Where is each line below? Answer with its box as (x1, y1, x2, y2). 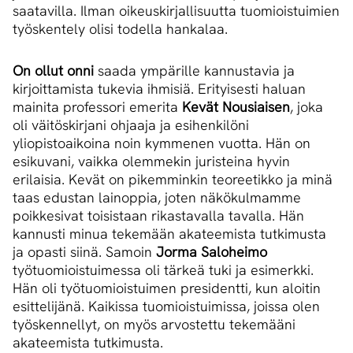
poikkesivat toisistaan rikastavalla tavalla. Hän (13, 206, 304, 225)
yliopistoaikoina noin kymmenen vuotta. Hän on (13, 134, 310, 153)
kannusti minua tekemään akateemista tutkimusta (13, 225, 326, 243)
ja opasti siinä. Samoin (13, 243, 156, 262)
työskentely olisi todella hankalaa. (13, 20, 228, 39)
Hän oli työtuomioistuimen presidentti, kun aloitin (13, 279, 321, 298)
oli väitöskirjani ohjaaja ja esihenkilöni (13, 116, 249, 135)
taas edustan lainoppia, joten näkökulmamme (13, 188, 301, 207)
